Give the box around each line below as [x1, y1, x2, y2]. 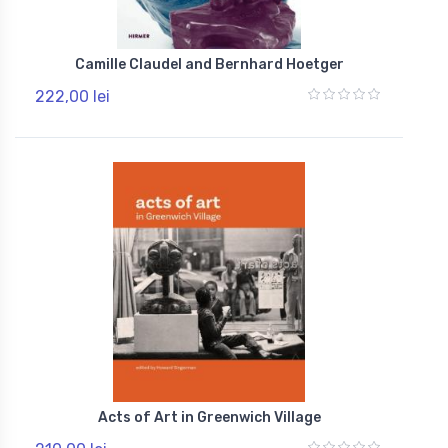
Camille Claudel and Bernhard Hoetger [74, 55, 344, 73]
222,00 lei [35, 86, 110, 106]
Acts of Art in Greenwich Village [97, 408, 321, 426]
